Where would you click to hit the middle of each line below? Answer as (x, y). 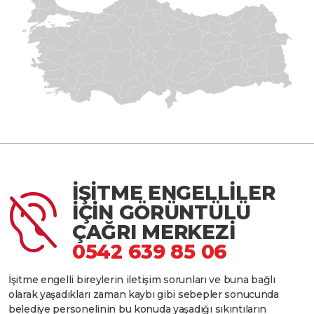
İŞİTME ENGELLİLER (174, 192)
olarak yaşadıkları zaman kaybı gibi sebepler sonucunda (144, 294)
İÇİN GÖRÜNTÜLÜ (162, 212)
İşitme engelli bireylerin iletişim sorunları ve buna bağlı (142, 279)
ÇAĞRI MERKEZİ (154, 232)
